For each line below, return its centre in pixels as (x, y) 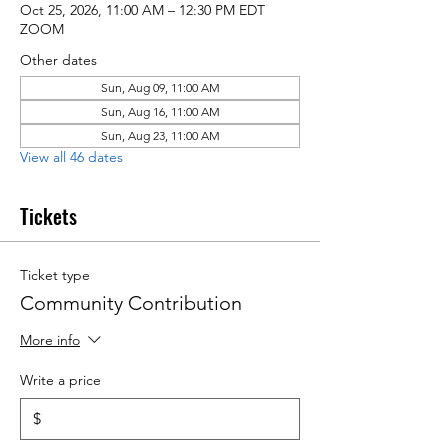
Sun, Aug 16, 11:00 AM (160, 112)
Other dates (58, 60)
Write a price (60, 380)
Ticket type (55, 275)
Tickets (48, 216)
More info (50, 340)
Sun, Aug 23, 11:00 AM (160, 136)
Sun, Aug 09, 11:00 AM (160, 88)
